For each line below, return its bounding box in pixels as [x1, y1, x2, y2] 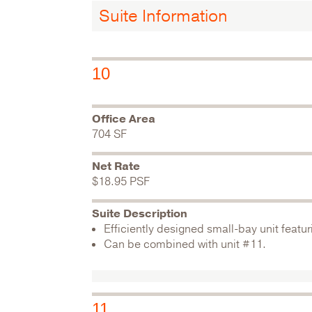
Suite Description [92, 206, 187, 221]
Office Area [92, 111, 155, 127]
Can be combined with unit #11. [104, 237, 266, 252]
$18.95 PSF [92, 174, 150, 189]
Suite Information [99, 5, 228, 27]
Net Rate [92, 159, 140, 174]
